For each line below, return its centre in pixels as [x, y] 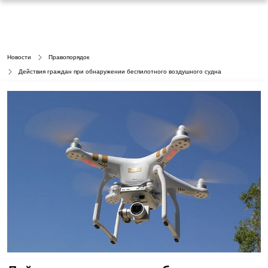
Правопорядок [69, 57]
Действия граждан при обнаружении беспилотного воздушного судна [120, 71]
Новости [19, 57]
